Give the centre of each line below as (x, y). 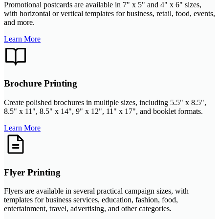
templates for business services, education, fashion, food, (91, 200)
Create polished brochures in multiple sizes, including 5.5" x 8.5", (105, 102)
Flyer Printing (32, 172)
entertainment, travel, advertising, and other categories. (88, 209)
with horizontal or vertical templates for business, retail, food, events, (109, 14)
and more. (19, 22)
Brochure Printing (41, 84)
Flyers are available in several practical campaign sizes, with (96, 191)
